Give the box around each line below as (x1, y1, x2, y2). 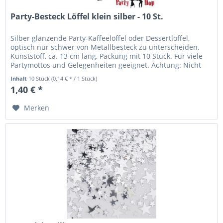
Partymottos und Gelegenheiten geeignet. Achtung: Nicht (10, 60, 202, 70)
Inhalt (10, 74, 29, 82)
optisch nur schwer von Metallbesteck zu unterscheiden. (10, 42, 200, 52)
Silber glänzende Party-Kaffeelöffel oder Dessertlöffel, (10, 33, 190, 43)
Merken (24, 103, 50, 112)
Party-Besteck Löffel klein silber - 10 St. (10, 10, 164, 22)
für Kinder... (10, 69, 51, 79)
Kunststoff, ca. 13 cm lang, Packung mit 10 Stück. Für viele (10, 51, 203, 61)
